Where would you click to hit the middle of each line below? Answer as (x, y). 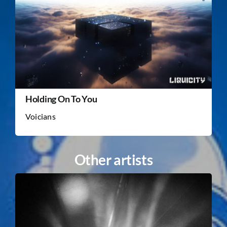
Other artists (113, 160)
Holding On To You (61, 99)
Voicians (40, 117)
